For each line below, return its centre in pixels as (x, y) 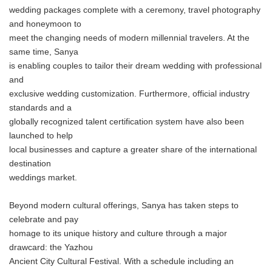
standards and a (40, 108)
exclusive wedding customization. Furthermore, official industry (129, 94)
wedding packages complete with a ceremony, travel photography (135, 10)
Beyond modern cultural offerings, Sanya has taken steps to (124, 206)
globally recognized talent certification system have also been (127, 122)
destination (30, 164)
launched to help (41, 136)
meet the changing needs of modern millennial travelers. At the (129, 38)
